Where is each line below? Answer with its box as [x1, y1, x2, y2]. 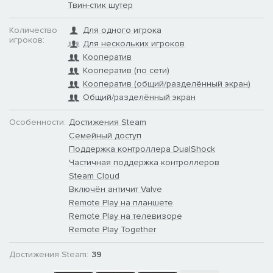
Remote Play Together [69, 224, 156, 235]
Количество [9, 25, 57, 36]
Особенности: [9, 117, 66, 128]
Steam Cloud [69, 171, 119, 182]
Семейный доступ [69, 130, 141, 141]
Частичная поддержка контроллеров [69, 157, 219, 168]
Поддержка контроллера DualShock [69, 144, 215, 155]
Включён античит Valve [69, 184, 162, 195]
